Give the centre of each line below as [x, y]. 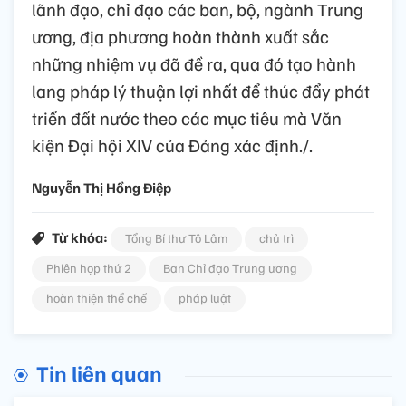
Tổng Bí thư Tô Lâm [176, 237]
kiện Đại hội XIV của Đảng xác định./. [172, 145]
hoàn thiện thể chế [97, 297]
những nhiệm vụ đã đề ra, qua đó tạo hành [194, 63]
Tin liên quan [99, 372]
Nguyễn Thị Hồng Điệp [101, 187]
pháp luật [205, 297]
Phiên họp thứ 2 [89, 267]
